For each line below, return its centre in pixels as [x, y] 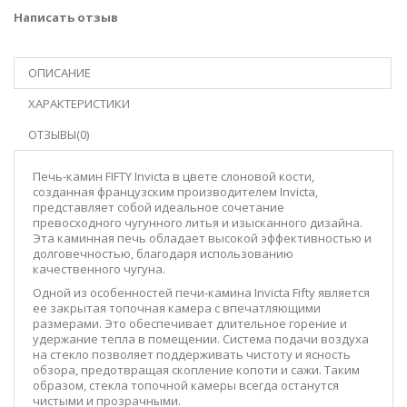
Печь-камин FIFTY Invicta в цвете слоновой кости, [174, 176]
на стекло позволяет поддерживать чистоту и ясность [192, 354]
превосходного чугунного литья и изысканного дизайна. [198, 222]
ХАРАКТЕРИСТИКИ [79, 103]
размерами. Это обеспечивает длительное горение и [190, 323]
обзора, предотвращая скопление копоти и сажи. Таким [196, 369]
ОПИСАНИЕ [60, 72]
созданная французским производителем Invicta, [175, 191]
